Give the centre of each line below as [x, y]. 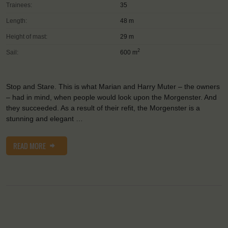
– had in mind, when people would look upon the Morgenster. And [111, 97]
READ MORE [30, 146]
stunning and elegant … [45, 118]
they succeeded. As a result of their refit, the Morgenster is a [103, 108]
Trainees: [19, 5]
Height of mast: [27, 36]
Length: [17, 21]
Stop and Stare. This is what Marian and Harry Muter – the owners [113, 86]
